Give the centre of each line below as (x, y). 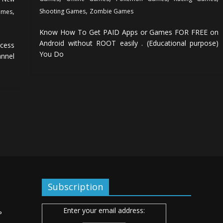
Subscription (75, 186)
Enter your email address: (104, 210)
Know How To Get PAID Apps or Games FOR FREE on (129, 32)
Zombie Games (112, 11)
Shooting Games (63, 11)
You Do (52, 54)
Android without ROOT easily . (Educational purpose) (129, 43)
